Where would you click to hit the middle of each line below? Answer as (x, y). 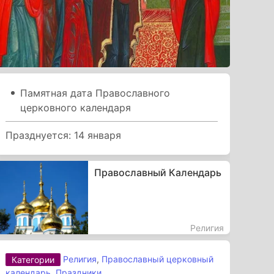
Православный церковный (158, 259)
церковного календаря (76, 107)
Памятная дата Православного (95, 93)
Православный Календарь (157, 172)
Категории (33, 260)
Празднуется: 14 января (64, 135)
